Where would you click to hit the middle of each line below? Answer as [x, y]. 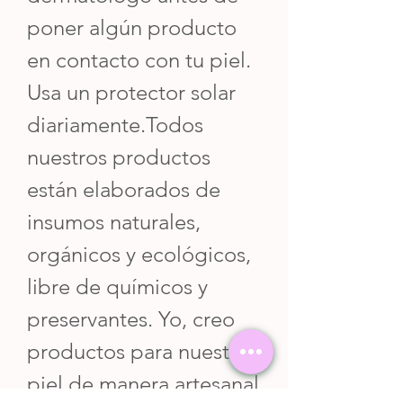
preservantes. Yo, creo [131, 318]
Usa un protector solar [131, 92]
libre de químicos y [117, 286]
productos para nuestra [137, 351]
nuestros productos [119, 157]
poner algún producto [132, 27]
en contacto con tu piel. [139, 59]
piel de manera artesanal [143, 383]
